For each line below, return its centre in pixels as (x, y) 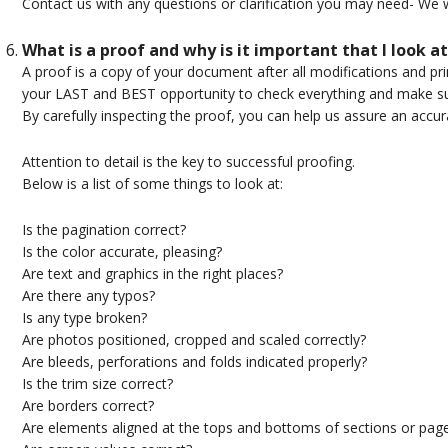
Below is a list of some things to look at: (152, 184)
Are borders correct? (87, 406)
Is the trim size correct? (97, 384)
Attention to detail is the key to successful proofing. (188, 162)
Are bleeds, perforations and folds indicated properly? (194, 362)
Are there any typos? (88, 296)
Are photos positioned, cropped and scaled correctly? (193, 340)
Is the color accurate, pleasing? (121, 252)
